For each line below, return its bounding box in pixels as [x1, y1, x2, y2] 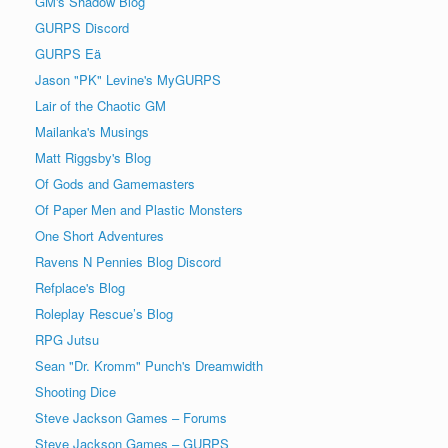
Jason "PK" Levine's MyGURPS [35, 69, 221, 89]
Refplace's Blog [35, 277, 125, 297]
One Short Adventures [35, 225, 164, 245]
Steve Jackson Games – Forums [35, 407, 227, 427]
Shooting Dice [35, 381, 116, 401]
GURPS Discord [35, 17, 129, 37]
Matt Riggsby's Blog [35, 147, 151, 167]
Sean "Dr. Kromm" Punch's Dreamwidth [35, 355, 263, 375]
